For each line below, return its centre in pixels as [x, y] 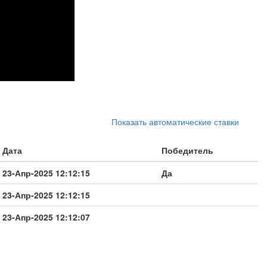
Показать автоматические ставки [175, 121]
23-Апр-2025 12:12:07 [46, 217]
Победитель [187, 150]
